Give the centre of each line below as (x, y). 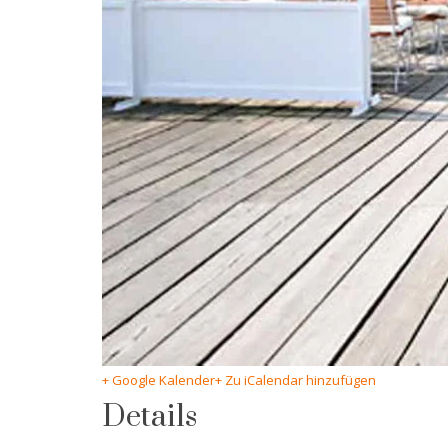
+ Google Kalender (158, 380)
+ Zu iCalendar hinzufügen (295, 380)
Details (149, 417)
